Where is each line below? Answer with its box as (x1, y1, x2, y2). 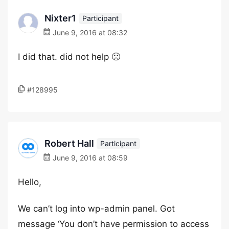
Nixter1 (44, 13, 76, 24)
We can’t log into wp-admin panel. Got (18, 203, 175, 214)
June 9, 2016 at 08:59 (51, 153, 128, 162)
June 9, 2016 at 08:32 (51, 28, 127, 37)
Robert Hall (44, 138, 94, 149)
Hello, (18, 177, 41, 187)
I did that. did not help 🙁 (18, 52, 120, 62)
